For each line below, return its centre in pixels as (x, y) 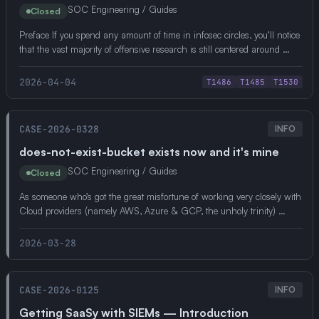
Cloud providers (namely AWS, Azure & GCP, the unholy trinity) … (152, 211)
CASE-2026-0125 (59, 290)
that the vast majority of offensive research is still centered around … (155, 49)
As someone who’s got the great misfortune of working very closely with (160, 197)
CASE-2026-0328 (59, 129)
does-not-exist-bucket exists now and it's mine (149, 152)
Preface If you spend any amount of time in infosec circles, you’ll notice (159, 35)
